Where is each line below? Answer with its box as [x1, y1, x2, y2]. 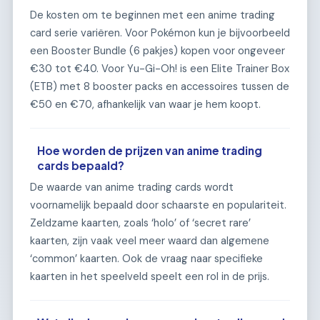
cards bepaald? [37, 158, 125, 172]
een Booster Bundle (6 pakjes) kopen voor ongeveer [30, 43, 285, 58]
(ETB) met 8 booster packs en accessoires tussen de [30, 79, 289, 94]
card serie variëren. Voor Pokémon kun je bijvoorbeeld [30, 25, 290, 40]
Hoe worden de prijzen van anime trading [37, 143, 263, 157]
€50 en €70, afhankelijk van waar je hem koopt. [30, 96, 261, 111]
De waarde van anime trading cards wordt [30, 180, 234, 195]
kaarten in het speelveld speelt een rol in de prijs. [30, 269, 269, 284]
